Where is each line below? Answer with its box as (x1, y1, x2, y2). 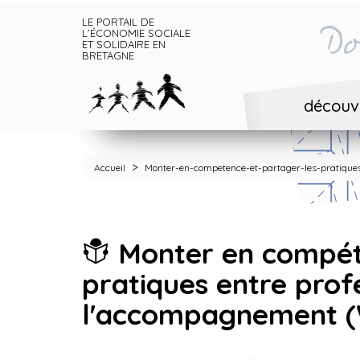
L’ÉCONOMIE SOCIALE (82, 27, 190, 39)
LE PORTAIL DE (82, 15, 154, 28)
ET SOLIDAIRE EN (82, 38, 166, 51)
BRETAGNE (82, 49, 134, 62)
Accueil (94, 162, 125, 174)
